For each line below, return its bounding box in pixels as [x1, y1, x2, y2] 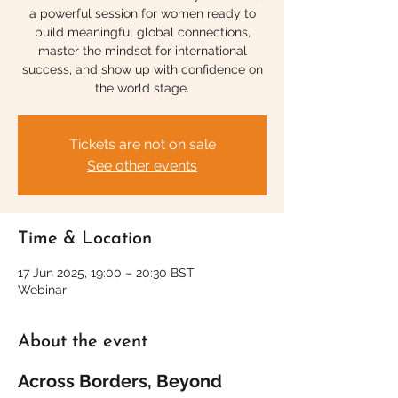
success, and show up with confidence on [21, 62, 263, 76]
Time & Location [18, 230, 152, 248]
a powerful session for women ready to [28, 6, 256, 20]
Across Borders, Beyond [18, 370, 227, 392]
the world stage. [95, 81, 189, 95]
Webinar [18, 283, 67, 297]
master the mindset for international [37, 44, 247, 58]
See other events [87, 157, 197, 174]
